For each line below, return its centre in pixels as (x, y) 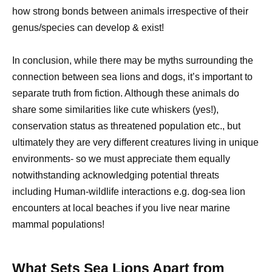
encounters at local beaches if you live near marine (121, 208)
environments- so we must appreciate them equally (121, 159)
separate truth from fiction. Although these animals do (126, 93)
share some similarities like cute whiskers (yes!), (115, 110)
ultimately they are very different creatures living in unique (135, 143)
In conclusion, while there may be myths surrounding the (133, 61)
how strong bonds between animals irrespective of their (130, 12)
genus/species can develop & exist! (88, 28)
